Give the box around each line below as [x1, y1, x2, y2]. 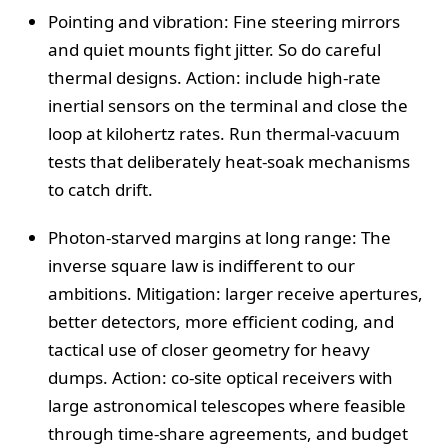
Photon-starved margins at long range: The [48, 225, 391, 249]
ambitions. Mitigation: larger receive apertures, [48, 281, 423, 305]
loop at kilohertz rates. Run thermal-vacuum [48, 121, 400, 145]
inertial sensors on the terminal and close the [48, 93, 408, 117]
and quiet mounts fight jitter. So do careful [48, 37, 381, 61]
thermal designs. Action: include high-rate [48, 65, 381, 89]
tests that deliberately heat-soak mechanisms [48, 149, 410, 173]
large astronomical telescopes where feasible [48, 393, 406, 417]
